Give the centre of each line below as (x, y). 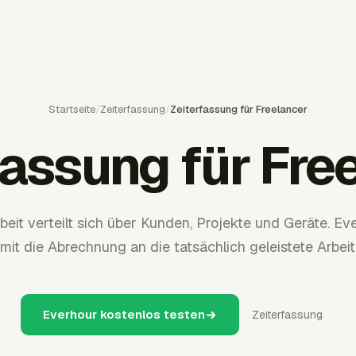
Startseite (72, 109)
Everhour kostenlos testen (124, 314)
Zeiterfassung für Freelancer (239, 109)
